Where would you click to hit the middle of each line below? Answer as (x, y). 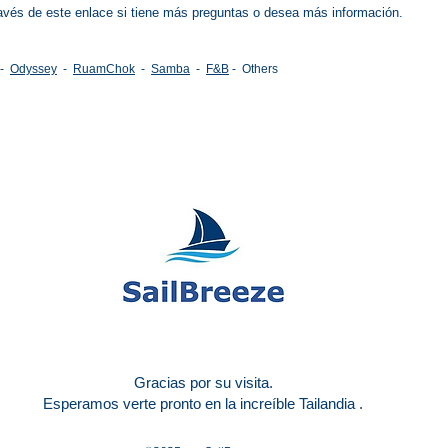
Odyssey (33, 69)
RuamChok (104, 69)
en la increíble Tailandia (280, 403)
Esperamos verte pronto (124, 403)
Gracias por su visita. (203, 382)
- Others (259, 69)
